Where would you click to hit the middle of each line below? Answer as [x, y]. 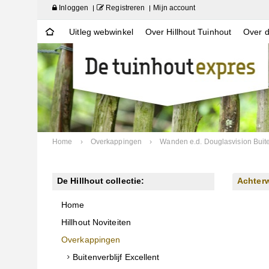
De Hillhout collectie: [101, 181]
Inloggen [73, 8]
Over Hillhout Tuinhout [188, 32]
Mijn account [174, 8]
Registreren [125, 8]
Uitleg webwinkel [101, 32]
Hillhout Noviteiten [96, 222]
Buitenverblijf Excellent [116, 257]
